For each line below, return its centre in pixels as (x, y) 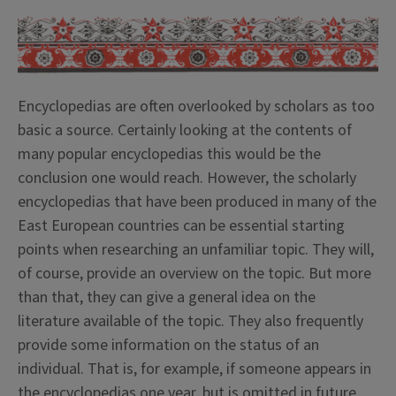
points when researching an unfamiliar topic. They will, (196, 250)
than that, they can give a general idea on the (167, 298)
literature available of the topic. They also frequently (190, 322)
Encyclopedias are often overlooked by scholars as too (196, 107)
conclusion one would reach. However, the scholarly (187, 179)
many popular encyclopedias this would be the (169, 155)
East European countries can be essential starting (181, 226)
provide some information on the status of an (168, 346)
